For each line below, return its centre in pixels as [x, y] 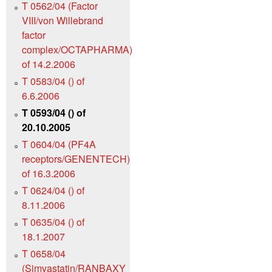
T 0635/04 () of [53, 222]
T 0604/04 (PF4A [59, 144]
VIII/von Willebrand [63, 21]
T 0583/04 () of [53, 81]
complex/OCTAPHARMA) [77, 50]
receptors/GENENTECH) [76, 159]
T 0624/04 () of [53, 191]
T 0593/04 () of [54, 113]
